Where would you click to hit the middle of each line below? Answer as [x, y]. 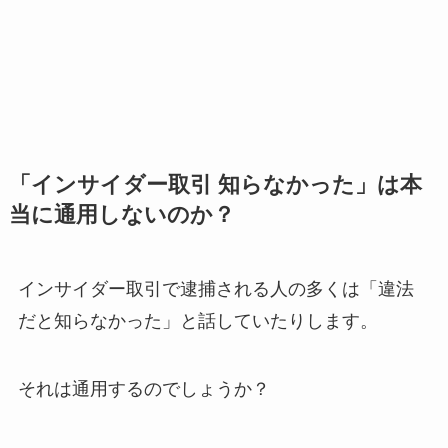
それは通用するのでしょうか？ [143, 388]
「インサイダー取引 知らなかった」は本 [215, 184]
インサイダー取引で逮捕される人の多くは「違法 [215, 288]
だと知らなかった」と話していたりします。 [197, 320]
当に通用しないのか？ [121, 214]
